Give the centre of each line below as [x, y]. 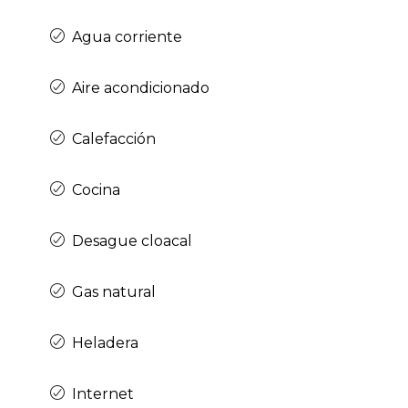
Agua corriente [127, 36]
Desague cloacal [132, 240]
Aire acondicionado [141, 87]
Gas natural [114, 291]
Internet [103, 393]
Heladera [105, 342]
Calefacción [114, 138]
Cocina [96, 189]
